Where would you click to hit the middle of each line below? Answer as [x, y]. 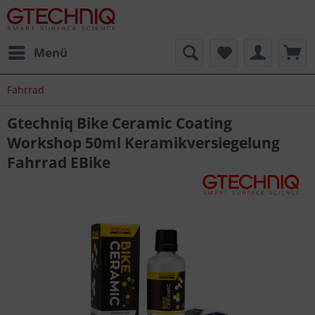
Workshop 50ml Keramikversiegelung [143, 143]
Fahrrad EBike [59, 162]
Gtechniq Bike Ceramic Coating [120, 123]
